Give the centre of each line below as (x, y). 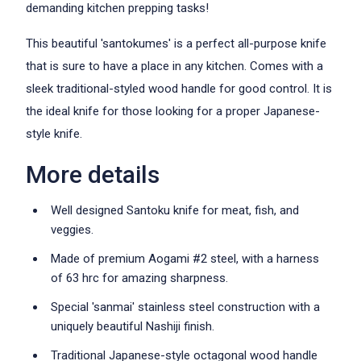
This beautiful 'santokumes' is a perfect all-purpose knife (176, 44)
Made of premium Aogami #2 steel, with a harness (185, 259)
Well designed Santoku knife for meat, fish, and (175, 210)
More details (93, 174)
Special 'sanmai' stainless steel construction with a (185, 307)
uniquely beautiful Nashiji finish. (133, 326)
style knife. (54, 134)
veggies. (72, 230)
